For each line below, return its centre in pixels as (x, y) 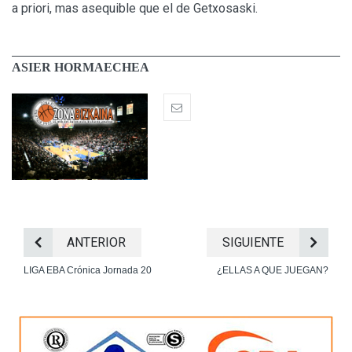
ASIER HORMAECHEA (81, 68)
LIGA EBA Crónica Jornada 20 (88, 271)
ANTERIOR (96, 243)
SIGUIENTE (253, 243)
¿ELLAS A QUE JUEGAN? (273, 271)
